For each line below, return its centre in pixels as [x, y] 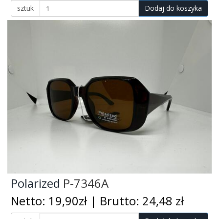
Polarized [35, 183]
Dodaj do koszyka [173, 8]
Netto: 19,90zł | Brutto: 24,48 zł [97, 201]
